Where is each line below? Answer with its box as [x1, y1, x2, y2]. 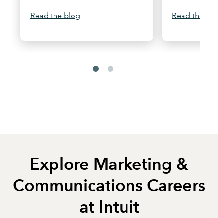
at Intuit [79, 197, 139, 217]
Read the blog [30, 11, 80, 20]
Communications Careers [13, 175, 205, 196]
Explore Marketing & [30, 154, 188, 174]
